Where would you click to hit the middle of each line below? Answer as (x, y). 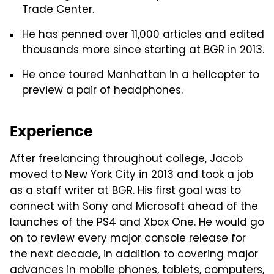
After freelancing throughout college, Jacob (126, 160)
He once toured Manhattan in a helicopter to (141, 76)
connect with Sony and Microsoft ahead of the (134, 207)
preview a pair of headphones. (102, 91)
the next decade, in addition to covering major (134, 255)
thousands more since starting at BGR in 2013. (143, 51)
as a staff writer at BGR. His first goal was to (125, 191)
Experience (51, 131)
